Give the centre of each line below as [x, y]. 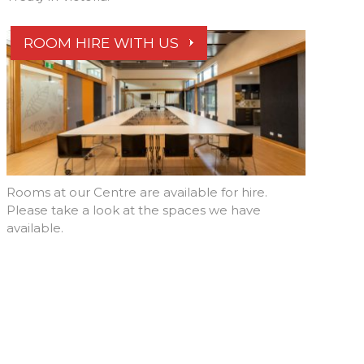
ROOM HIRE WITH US [101, 43]
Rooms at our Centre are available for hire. [137, 193]
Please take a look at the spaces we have [134, 210]
